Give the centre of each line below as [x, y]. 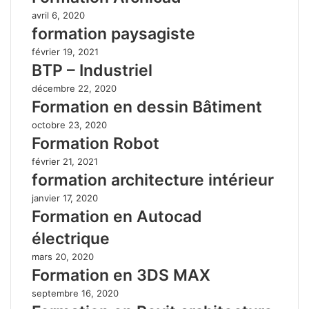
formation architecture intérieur [153, 180]
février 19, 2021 [65, 51]
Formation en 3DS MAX [121, 275]
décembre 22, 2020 [74, 88]
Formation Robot [96, 143]
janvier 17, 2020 [65, 198]
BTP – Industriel [92, 70]
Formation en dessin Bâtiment [147, 107]
